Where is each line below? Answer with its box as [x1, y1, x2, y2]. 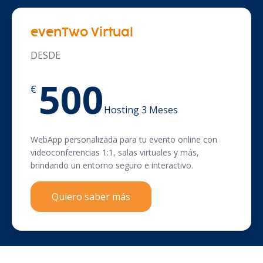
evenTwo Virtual [31, 28, 133, 39]
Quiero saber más [52, 190, 130, 204]
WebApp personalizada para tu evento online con [31, 134, 217, 146]
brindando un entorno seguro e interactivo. [31, 160, 193, 171]
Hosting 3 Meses [104, 103, 178, 117]
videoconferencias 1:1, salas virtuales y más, [31, 147, 199, 159]
